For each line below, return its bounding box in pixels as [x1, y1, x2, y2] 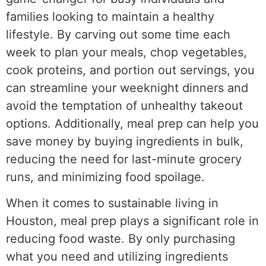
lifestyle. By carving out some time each [6, 27, 230, 42]
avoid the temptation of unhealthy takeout [6, 98, 243, 113]
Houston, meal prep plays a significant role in [6, 214, 259, 229]
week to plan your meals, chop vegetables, [6, 45, 247, 59]
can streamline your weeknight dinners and [6, 80, 248, 95]
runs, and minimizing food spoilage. [6, 169, 205, 184]
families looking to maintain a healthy [6, 9, 214, 24]
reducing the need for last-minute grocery [6, 151, 242, 166]
